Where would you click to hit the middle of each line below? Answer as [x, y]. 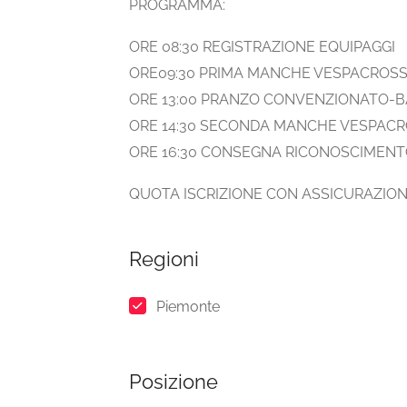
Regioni [164, 259]
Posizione [174, 382]
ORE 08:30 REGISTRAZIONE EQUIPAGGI [262, 47]
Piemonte [188, 307]
